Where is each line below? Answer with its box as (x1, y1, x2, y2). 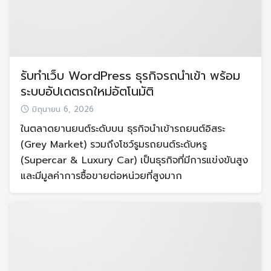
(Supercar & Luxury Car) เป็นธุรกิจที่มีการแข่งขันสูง (21, 153, 248, 168)
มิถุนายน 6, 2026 (32, 103, 94, 116)
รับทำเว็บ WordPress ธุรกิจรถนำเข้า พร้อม (21, 67, 240, 85)
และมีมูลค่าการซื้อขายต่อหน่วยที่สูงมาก (21, 169, 182, 184)
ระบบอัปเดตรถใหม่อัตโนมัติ (21, 82, 154, 101)
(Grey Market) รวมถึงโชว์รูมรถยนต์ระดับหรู (21, 137, 207, 152)
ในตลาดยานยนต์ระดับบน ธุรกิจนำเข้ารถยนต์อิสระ (21, 122, 225, 137)
